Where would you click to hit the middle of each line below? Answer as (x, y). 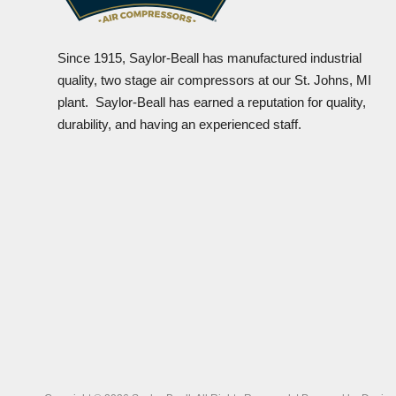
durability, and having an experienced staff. (179, 125)
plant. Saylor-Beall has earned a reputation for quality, (212, 103)
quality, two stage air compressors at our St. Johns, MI (214, 80)
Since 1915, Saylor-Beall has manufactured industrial (209, 58)
